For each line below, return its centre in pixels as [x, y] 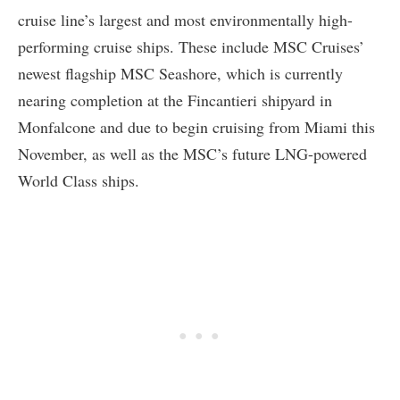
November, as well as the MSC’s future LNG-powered [192, 153]
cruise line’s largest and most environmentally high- [185, 19]
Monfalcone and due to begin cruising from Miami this [196, 126]
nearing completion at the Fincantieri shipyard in [175, 100]
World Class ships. [79, 180]
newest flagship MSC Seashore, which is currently [180, 73]
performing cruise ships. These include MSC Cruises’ [191, 46]
